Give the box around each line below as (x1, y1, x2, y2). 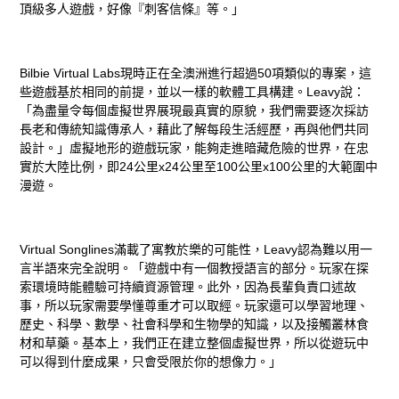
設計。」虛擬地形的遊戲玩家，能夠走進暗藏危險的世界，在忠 (20, 141, 370, 156)
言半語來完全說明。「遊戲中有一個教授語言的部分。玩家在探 (20, 261, 370, 276)
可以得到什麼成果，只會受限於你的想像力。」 (20, 354, 282, 370)
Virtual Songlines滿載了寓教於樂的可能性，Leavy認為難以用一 (20, 242, 373, 257)
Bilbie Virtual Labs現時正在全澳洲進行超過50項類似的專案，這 (20, 66, 372, 81)
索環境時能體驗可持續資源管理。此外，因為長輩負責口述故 (20, 280, 357, 295)
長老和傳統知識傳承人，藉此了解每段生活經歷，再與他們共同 (20, 122, 370, 137)
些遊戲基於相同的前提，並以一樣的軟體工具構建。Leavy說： (20, 85, 366, 100)
